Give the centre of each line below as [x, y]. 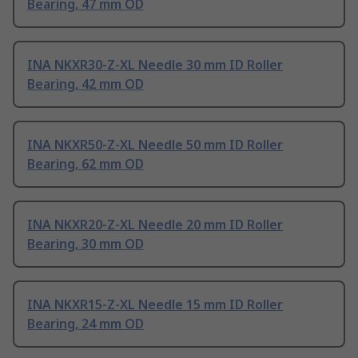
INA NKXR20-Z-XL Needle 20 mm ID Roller [155, 225]
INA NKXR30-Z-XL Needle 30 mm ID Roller [155, 65]
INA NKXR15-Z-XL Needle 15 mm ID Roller [155, 305]
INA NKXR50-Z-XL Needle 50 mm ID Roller [155, 145]
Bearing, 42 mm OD [86, 84]
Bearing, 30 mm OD [86, 244]
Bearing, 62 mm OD [86, 164]
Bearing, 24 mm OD [86, 324]
